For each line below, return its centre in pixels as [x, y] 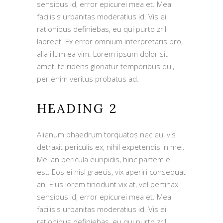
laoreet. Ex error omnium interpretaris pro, [110, 41]
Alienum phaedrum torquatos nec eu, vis [106, 134]
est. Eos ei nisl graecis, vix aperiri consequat [111, 172]
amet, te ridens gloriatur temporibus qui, [106, 66]
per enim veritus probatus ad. [88, 79]
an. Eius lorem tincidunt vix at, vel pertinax [108, 184]
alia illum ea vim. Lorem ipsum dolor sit [102, 54]
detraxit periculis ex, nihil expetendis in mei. [111, 147]
